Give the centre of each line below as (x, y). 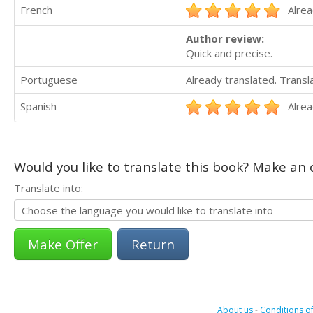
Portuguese (49, 80)
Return (153, 245)
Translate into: (49, 188)
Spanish (38, 107)
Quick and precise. (229, 53)
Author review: (225, 39)
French (36, 10)
